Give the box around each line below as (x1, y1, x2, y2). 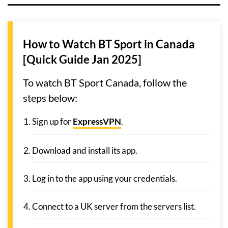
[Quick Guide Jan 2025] (23, 52, 141, 66)
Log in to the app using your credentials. (32, 173, 177, 184)
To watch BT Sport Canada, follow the (23, 76, 187, 89)
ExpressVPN (73, 116, 121, 127)
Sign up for (32, 116, 73, 127)
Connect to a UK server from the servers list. (32, 201, 196, 212)
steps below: (23, 91, 77, 104)
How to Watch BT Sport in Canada (23, 37, 195, 51)
